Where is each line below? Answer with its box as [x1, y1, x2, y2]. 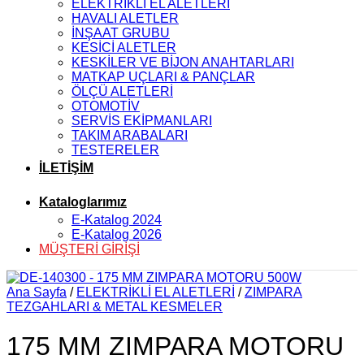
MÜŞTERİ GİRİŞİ [39, 242, 140, 256]
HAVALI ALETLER [71, 11, 179, 25]
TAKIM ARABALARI [71, 128, 188, 142]
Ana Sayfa [6, 285, 67, 299]
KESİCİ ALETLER [71, 41, 176, 54]
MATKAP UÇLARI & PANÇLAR [71, 70, 255, 84]
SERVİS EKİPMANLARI [71, 114, 212, 128]
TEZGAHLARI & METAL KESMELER [6, 300, 223, 314]
